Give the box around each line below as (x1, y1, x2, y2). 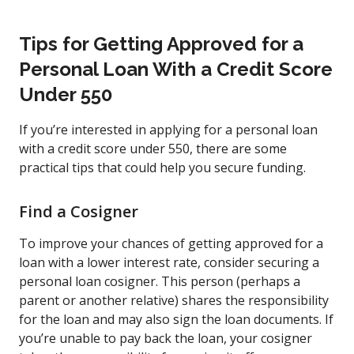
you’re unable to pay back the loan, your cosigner (19, 329, 312, 347)
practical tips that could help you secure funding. (19, 158, 309, 176)
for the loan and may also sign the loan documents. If (19, 310, 333, 328)
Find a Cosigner (19, 200, 142, 222)
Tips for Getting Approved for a (19, 32, 303, 55)
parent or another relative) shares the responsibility (19, 291, 329, 309)
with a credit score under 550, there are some (19, 139, 287, 157)
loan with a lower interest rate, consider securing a (19, 253, 319, 271)
